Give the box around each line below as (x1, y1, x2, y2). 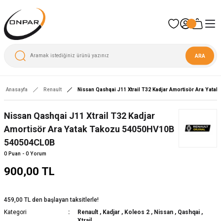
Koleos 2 (124, 208, 149, 216)
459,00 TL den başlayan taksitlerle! (4, 196, 99, 203)
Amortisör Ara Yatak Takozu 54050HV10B (4, 123, 174, 134)
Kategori (4, 208, 27, 216)
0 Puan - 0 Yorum (4, 150, 46, 156)
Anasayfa (6, 86, 28, 92)
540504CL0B (4, 137, 55, 147)
